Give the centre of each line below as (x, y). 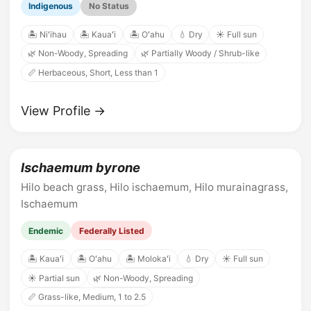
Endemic (46, 230)
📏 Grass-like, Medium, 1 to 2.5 (86, 296)
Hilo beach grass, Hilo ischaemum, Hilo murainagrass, (154, 187)
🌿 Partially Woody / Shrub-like (201, 53)
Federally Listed (111, 230)
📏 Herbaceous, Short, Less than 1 (93, 72)
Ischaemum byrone (81, 167)
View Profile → (63, 110)
